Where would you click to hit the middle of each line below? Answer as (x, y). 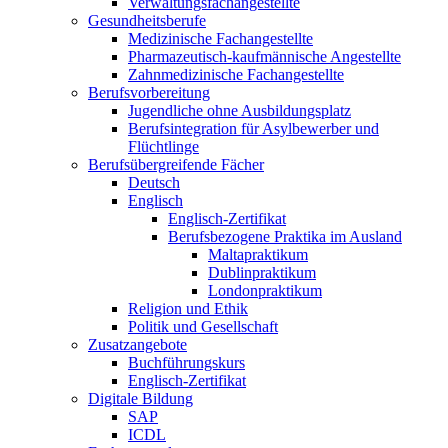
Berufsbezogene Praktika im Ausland (285, 236)
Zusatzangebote (137, 344)
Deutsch (154, 182)
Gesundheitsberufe (147, 20)
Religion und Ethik (188, 308)
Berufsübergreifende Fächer (176, 164)
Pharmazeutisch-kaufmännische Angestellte (264, 56)
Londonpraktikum (265, 290)
